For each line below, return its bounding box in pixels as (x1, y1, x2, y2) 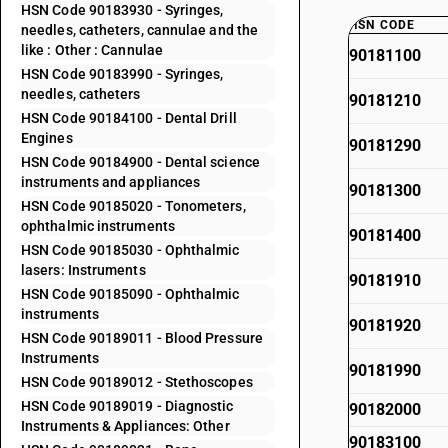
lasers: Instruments (21, 262, 146, 278)
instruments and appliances (21, 174, 201, 190)
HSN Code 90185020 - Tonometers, (21, 198, 246, 214)
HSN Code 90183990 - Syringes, (21, 66, 224, 82)
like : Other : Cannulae (21, 42, 163, 58)
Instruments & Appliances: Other (21, 418, 230, 434)
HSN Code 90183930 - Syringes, (21, 2, 224, 18)
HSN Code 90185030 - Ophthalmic (21, 242, 240, 258)
